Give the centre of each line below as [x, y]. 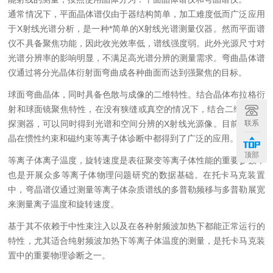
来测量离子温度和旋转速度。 [64, 204]
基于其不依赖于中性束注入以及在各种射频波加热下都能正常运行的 [136, 226]
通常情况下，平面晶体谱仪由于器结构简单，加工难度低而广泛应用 [136, 14]
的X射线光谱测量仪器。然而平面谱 [197, 29]
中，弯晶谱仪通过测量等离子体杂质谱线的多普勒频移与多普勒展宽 [136, 190]
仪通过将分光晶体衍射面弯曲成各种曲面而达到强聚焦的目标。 [128, 73]
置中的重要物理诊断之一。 [59, 255]
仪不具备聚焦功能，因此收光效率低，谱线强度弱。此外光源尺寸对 [136, 43]
